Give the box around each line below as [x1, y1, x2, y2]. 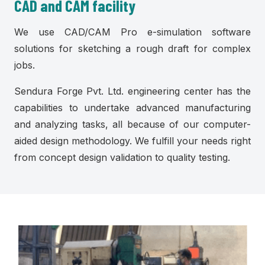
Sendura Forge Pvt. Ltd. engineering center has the [14, 85, 251, 97]
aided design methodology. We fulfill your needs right [14, 135, 251, 147]
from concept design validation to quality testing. [14, 151, 230, 163]
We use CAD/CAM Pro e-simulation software [14, 26, 251, 38]
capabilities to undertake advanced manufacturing [14, 102, 251, 114]
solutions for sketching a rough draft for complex [14, 43, 251, 54]
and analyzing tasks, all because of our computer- [14, 118, 251, 130]
